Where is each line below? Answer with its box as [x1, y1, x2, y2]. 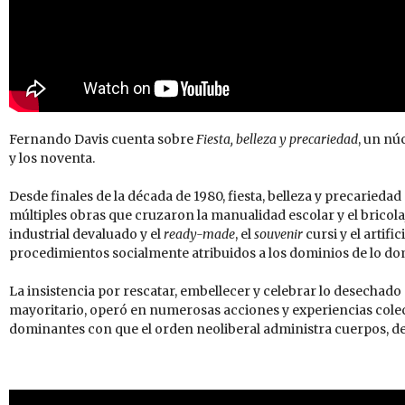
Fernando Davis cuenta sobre [9, 131, 196, 148]
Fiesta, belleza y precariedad [196, 131, 358, 148]
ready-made [164, 226, 235, 243]
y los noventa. [9, 150, 95, 167]
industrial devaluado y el [9, 226, 164, 243]
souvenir [254, 226, 303, 243]
